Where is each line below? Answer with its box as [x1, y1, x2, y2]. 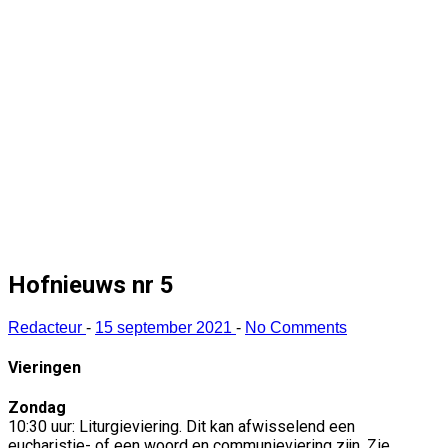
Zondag [8, 398, 66, 418]
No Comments [245, 318, 347, 336]
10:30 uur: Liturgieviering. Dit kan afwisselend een [8, 417, 355, 437]
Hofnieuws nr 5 [8, 270, 174, 299]
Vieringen [8, 358, 81, 378]
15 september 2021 [95, 318, 236, 336]
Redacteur [8, 318, 86, 336]
